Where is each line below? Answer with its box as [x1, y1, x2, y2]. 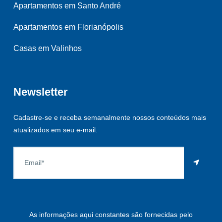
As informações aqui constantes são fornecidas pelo [29, 210, 193, 219]
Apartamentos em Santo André [13, 1, 121, 10]
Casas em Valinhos [13, 44, 82, 53]
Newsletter [13, 85, 68, 98]
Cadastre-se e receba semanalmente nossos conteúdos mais [13, 113, 206, 121]
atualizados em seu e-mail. [13, 125, 98, 134]
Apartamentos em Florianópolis [13, 22, 123, 31]
